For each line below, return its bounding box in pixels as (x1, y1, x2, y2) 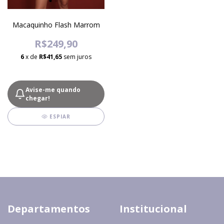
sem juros (63, 52, 91, 61)
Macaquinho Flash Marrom (12, 20, 100, 29)
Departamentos (7, 202, 90, 215)
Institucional (119, 202, 187, 215)
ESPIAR (49, 113, 70, 120)
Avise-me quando (25, 85, 80, 94)
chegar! (25, 94, 50, 102)
